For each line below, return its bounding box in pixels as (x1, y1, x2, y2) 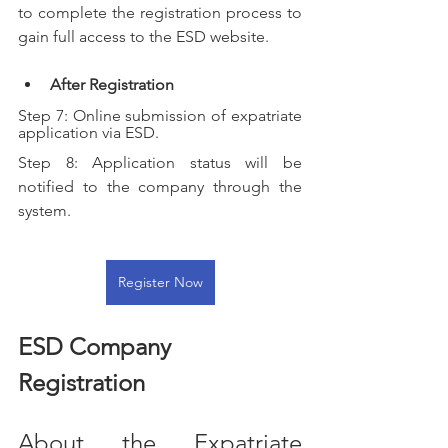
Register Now (117, 273, 203, 292)
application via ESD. (18, 123, 159, 143)
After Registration (50, 75, 174, 95)
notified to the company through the (18, 177, 302, 197)
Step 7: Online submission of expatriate (18, 106, 302, 126)
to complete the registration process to (18, 3, 302, 23)
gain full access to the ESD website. (18, 27, 269, 47)
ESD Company (18, 332, 177, 362)
